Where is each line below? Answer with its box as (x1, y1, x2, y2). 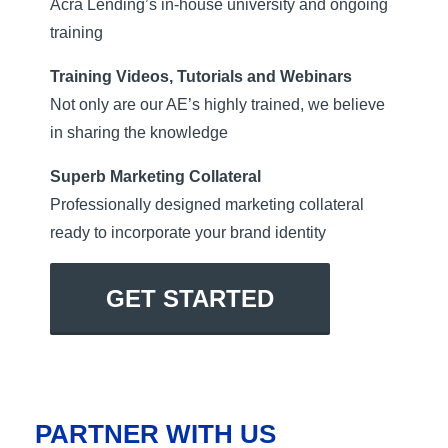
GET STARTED (106, 285, 274, 313)
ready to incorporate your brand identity (50, 224, 326, 242)
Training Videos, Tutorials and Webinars (50, 68, 352, 86)
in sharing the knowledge (50, 124, 228, 142)
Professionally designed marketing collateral (50, 196, 364, 214)
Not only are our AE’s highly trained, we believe (50, 96, 385, 114)
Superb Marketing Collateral (50, 168, 261, 186)
